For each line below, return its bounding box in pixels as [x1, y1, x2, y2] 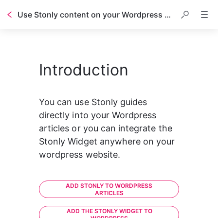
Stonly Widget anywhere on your [39, 136, 178, 146]
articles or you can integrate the [39, 123, 175, 133]
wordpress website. [39, 149, 120, 160]
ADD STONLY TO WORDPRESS [66, 182, 153, 189]
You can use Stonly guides [39, 97, 150, 107]
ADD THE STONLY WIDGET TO [66, 207, 152, 215]
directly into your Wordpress [39, 110, 159, 120]
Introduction [39, 60, 128, 79]
